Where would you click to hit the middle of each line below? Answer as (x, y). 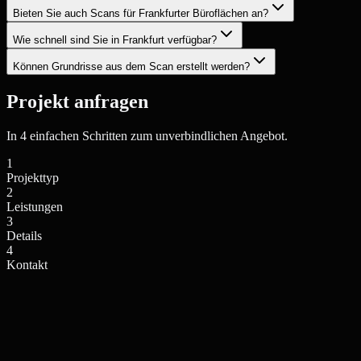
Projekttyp (33, 178)
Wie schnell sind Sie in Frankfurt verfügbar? (115, 40)
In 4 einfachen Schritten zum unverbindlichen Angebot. (147, 136)
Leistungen (35, 207)
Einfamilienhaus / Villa (83, 349)
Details (24, 236)
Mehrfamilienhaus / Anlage (212, 349)
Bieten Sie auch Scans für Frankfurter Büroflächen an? (141, 14)
